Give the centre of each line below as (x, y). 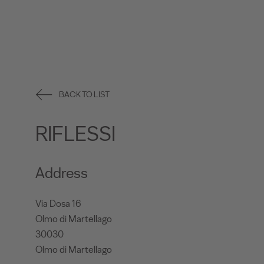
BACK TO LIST (84, 95)
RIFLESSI (75, 134)
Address (62, 173)
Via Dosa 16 (58, 204)
